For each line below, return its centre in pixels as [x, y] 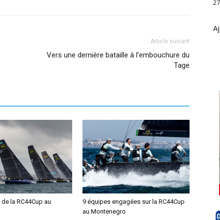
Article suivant [170, 41]
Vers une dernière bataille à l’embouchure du [118, 55]
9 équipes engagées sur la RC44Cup [134, 202]
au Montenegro [104, 211]
